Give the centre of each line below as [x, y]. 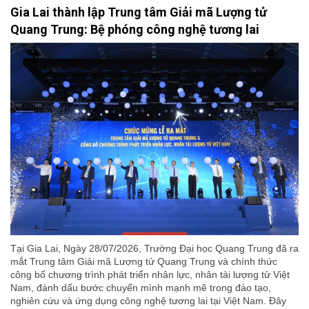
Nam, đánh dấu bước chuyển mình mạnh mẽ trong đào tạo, [141, 287]
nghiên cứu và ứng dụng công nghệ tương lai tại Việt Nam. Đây [148, 300]
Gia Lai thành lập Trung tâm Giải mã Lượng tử [139, 12]
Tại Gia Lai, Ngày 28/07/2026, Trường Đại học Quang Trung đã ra [154, 248]
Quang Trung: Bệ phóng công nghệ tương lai [135, 30]
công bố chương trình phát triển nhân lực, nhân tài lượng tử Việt [150, 274]
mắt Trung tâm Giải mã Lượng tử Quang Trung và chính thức [144, 261]
